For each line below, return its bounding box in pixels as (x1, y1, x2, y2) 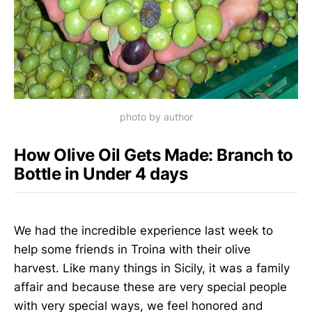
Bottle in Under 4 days (14, 163, 188, 184)
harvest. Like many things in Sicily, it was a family (14, 261, 290, 276)
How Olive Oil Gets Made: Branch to (14, 144, 293, 165)
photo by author (119, 110, 193, 123)
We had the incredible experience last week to (14, 224, 273, 238)
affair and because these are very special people (14, 280, 287, 295)
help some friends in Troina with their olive (14, 242, 251, 257)
